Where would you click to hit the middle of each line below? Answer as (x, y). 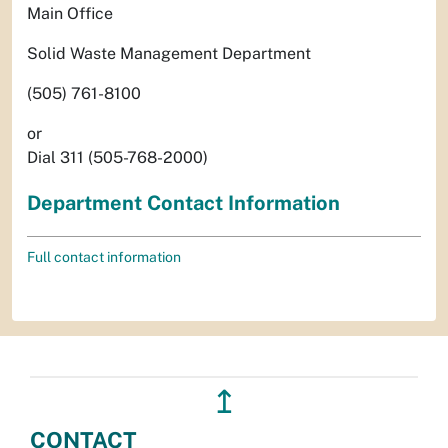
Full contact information (104, 256)
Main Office (70, 13)
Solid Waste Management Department (169, 53)
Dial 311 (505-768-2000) (117, 157)
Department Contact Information (183, 202)
